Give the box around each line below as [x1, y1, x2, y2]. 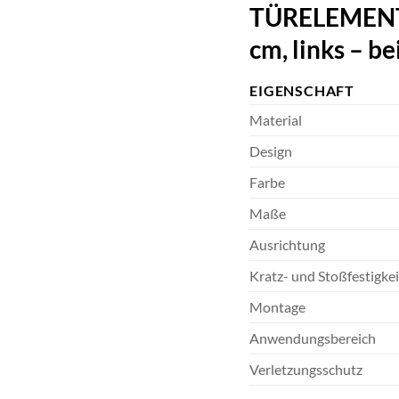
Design [249, 142, 293, 160]
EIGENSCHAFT [249, 82, 355, 100]
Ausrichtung [249, 236, 326, 254]
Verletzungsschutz [249, 361, 363, 379]
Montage [249, 298, 306, 316]
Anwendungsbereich [249, 330, 377, 347]
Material [249, 111, 303, 129]
